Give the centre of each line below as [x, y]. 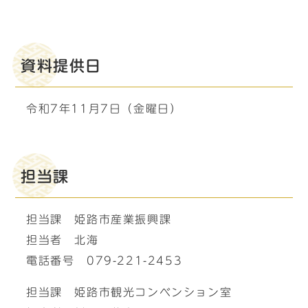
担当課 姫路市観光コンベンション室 [129, 292]
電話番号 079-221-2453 [104, 261]
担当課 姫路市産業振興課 [99, 219]
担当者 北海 [63, 240]
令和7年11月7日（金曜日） [104, 109]
